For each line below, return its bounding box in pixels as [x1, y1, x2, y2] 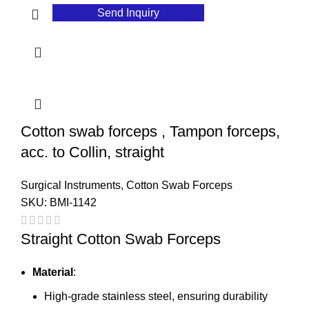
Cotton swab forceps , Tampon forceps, [21, 123, 280, 141]
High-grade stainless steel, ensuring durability [44, 290, 268, 303]
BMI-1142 [50, 197, 97, 209]
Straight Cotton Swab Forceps [21, 230, 221, 248]
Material [32, 266, 73, 279]
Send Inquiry [97, 7, 160, 19]
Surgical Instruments [21, 179, 121, 192]
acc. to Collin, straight [21, 143, 164, 161]
